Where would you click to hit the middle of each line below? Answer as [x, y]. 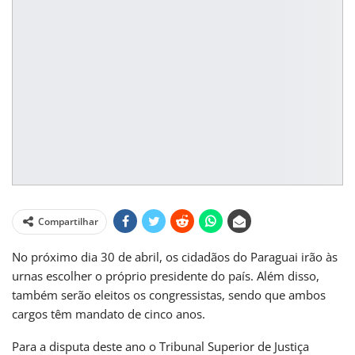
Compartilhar [68, 222]
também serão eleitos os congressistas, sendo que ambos [169, 295]
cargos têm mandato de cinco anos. [109, 314]
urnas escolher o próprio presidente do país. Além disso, [166, 276]
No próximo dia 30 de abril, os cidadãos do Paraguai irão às [175, 257]
